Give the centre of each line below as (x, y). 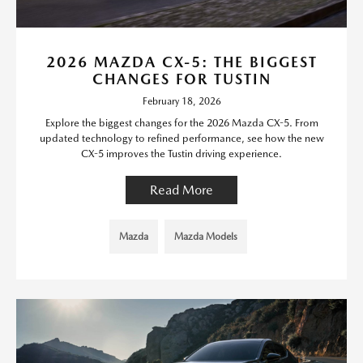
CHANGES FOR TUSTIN (181, 79)
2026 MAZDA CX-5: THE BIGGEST (181, 62)
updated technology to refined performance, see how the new (181, 138)
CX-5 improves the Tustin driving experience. (181, 153)
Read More (181, 190)
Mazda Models (206, 236)
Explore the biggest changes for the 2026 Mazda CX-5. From (181, 122)
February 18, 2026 (181, 101)
